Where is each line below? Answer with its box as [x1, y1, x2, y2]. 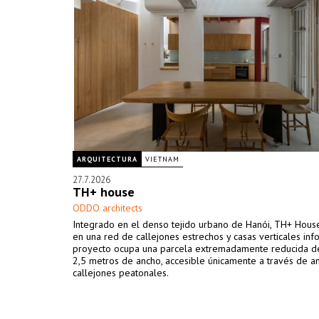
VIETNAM [145, 155, 179, 164]
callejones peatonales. [73, 266, 169, 279]
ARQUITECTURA [77, 155, 137, 164]
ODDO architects [73, 202, 142, 214]
